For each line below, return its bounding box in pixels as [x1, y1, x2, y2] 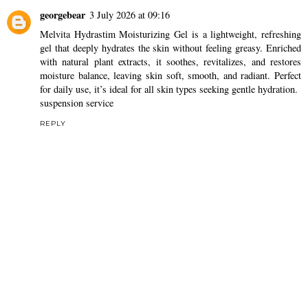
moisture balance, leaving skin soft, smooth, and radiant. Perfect [40, 69, 301, 82]
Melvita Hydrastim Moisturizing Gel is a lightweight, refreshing [40, 27, 301, 41]
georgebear [40, 8, 85, 23]
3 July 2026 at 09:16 [89, 8, 170, 22]
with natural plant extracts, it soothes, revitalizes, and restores [40, 55, 301, 69]
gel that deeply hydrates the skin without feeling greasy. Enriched [40, 41, 301, 55]
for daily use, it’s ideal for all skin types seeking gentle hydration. [40, 82, 298, 96]
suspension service [40, 96, 113, 110]
